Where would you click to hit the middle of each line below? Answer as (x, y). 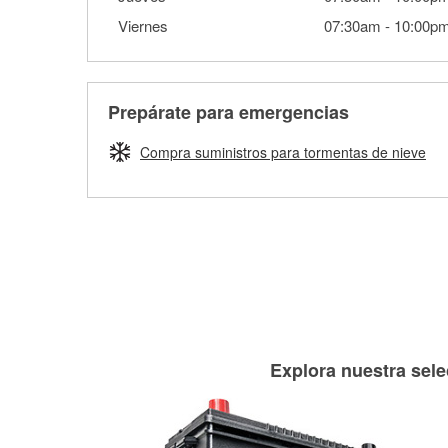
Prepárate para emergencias (228, 112)
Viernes (143, 25)
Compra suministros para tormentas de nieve (283, 152)
